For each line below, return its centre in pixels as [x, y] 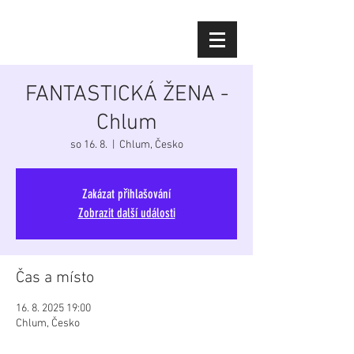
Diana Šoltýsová [96, 39]
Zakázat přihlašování [126, 194]
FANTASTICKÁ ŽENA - [126, 95]
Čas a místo [55, 278]
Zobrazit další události [126, 213]
